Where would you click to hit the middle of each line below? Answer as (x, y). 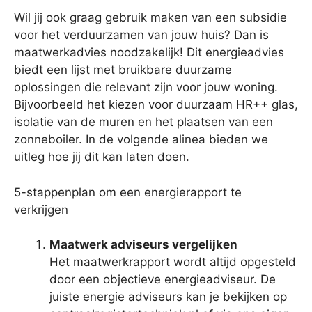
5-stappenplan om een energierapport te (128, 192)
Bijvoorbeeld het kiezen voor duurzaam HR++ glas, (156, 105)
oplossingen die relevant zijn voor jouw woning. (146, 87)
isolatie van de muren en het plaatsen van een (143, 122)
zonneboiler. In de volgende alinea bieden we (141, 140)
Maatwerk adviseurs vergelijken (143, 245)
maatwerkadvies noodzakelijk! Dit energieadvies (149, 53)
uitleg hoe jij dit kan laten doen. (102, 157)
